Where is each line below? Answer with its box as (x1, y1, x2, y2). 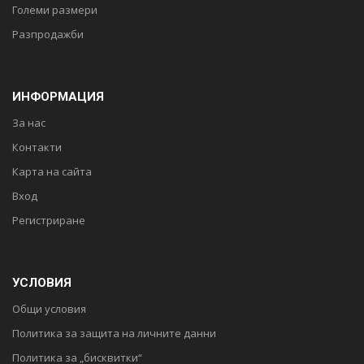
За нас (12, 115, 45, 131)
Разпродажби (12, 27, 84, 42)
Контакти (12, 140, 62, 155)
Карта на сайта (12, 164, 92, 180)
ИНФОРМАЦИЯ (12, 89, 104, 105)
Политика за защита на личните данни (12, 326, 216, 341)
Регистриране (12, 213, 85, 228)
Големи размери (12, 2, 97, 18)
